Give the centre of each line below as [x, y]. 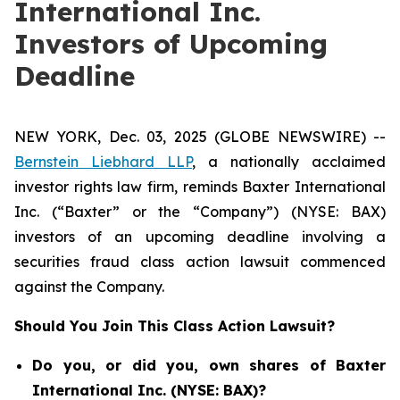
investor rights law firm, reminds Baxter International [200, 187]
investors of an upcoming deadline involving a [200, 237]
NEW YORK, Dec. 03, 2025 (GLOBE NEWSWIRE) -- [200, 137]
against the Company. [89, 287]
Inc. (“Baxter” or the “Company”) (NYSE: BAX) [200, 212]
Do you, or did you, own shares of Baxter [209, 365]
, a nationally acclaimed [289, 162]
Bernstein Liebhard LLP [103, 162]
